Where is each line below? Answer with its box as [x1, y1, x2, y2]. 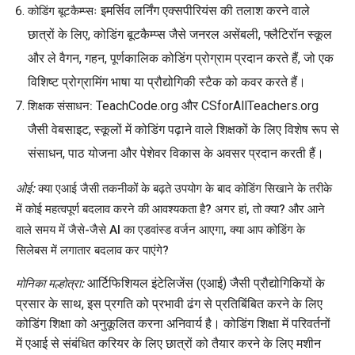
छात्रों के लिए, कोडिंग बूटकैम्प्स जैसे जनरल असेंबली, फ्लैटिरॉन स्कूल [28, 26, 332, 42]
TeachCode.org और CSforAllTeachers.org [93, 97, 319, 113]
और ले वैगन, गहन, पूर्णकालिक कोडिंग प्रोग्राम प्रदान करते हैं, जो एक [28, 50, 334, 66]
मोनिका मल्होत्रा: [16, 276, 84, 291]
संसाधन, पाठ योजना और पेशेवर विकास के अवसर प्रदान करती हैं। [28, 145, 324, 161]
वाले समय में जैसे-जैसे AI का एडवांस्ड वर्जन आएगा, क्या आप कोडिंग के [16, 222, 305, 237]
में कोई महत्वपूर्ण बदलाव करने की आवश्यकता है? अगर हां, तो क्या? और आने [16, 201, 325, 216]
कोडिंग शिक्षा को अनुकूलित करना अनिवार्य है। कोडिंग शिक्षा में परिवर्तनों [16, 315, 330, 331]
